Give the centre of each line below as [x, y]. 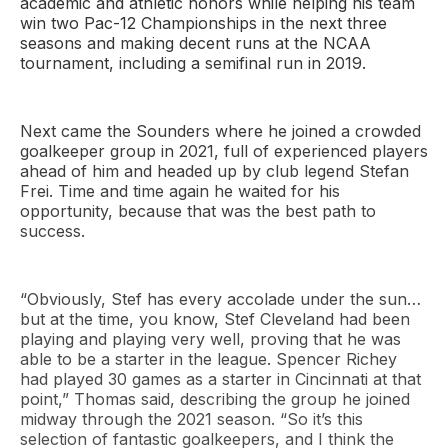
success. [55, 231]
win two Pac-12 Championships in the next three [203, 23]
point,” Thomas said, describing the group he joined [215, 399]
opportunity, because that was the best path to [198, 211]
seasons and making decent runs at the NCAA [195, 43]
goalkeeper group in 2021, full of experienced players [224, 151]
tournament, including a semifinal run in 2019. [195, 63]
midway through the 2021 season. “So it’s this [191, 419]
